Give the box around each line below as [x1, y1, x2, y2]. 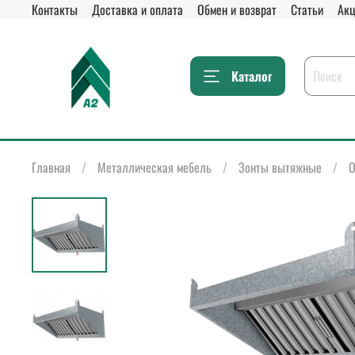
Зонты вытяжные [239, 157, 322, 177]
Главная [32, 157, 71, 177]
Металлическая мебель [97, 157, 212, 177]
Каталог [231, 67, 272, 86]
